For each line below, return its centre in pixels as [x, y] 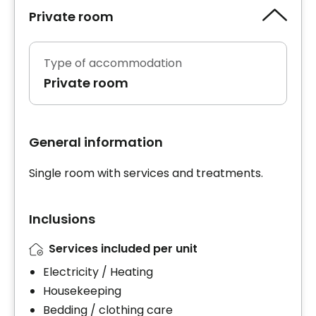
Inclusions [62, 219]
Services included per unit [123, 249]
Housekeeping [82, 291]
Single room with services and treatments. [146, 174]
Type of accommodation [113, 63]
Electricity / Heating [98, 272]
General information [96, 142]
